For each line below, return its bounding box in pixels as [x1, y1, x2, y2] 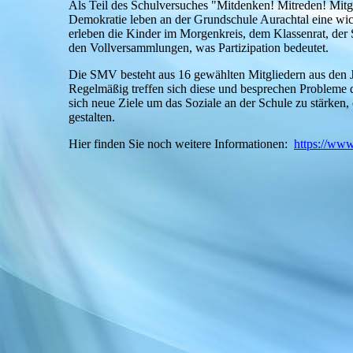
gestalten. [69, 110, 115, 124]
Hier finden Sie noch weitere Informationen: [69, 137, 294, 150]
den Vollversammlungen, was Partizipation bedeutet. [69, 41, 332, 54]
